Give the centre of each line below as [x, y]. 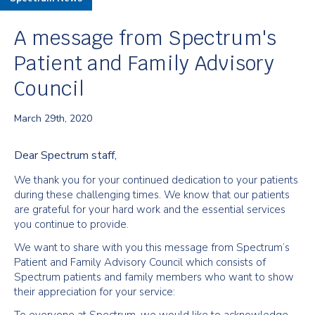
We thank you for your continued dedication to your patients [156, 180]
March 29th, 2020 [53, 118]
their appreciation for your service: [95, 292]
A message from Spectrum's [146, 38]
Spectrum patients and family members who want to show [154, 277]
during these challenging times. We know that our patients [152, 195]
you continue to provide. [71, 224]
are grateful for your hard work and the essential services [150, 210]
